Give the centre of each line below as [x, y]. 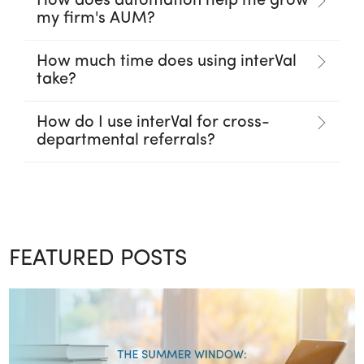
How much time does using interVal [167, 61]
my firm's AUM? [96, 18]
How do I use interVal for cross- [153, 122]
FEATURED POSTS [98, 259]
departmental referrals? [126, 140]
